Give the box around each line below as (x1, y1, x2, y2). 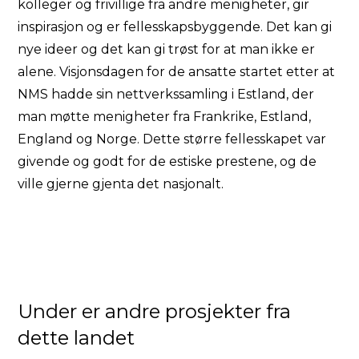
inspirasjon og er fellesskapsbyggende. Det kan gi (18, 18, 333, 34)
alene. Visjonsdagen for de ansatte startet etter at (18, 63, 336, 79)
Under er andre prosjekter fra (18, 299, 292, 323)
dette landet (18, 325, 135, 349)
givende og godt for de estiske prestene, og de (18, 153, 317, 169)
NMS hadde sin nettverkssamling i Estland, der (18, 86, 315, 102)
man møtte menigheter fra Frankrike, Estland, (18, 108, 312, 124)
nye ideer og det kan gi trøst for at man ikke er (18, 41, 316, 57)
